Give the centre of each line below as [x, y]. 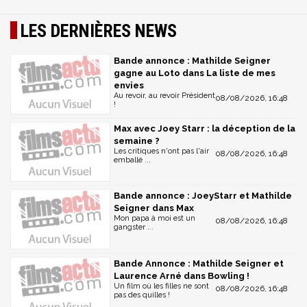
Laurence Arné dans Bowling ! [182, 276]
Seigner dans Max [154, 208]
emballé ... [132, 160]
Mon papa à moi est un [155, 219]
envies [129, 85]
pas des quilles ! [142, 295]
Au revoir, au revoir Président [164, 96]
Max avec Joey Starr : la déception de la [205, 128]
